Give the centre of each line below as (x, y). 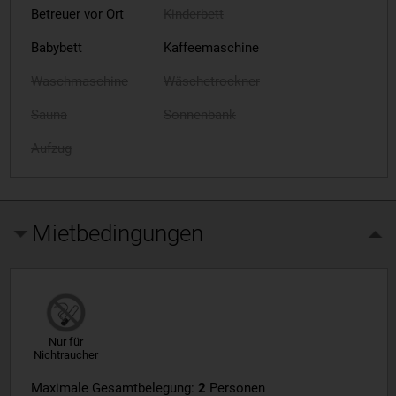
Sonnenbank (199, 115)
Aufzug (51, 149)
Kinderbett (193, 15)
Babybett (56, 48)
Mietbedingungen (118, 233)
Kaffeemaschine (211, 48)
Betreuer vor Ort (77, 15)
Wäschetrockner (211, 82)
